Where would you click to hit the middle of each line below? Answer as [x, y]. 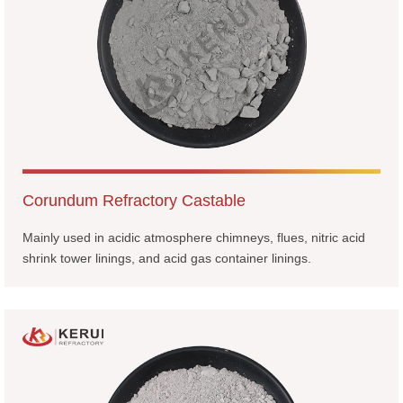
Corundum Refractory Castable [134, 200]
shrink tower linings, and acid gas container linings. [167, 258]
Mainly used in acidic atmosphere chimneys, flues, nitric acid [194, 237]
